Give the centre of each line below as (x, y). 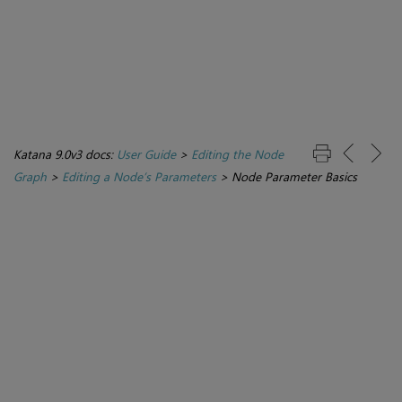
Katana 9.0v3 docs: (65, 153)
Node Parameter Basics (294, 176)
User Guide (146, 153)
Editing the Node (237, 153)
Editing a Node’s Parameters (139, 176)
